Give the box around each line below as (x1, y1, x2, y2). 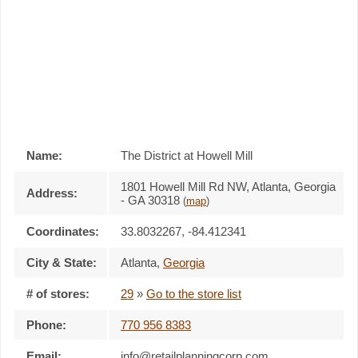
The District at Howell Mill (121, 148, 253, 162)
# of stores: (26, 286, 89, 300)
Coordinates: (26, 224, 99, 238)
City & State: (26, 255, 97, 269)
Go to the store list (146, 286, 241, 300)
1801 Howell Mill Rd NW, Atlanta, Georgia (121, 179, 336, 193)
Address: (26, 185, 78, 200)
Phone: (26, 317, 66, 332)
